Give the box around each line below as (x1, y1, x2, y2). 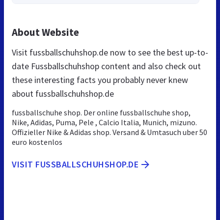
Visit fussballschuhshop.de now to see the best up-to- (12, 47, 208, 58)
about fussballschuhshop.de (12, 88, 114, 100)
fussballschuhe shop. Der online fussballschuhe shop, (12, 108, 191, 118)
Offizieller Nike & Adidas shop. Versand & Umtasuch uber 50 (12, 127, 207, 137)
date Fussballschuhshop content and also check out (12, 60, 201, 72)
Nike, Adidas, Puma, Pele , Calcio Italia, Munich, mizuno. (12, 117, 197, 128)
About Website (12, 26, 79, 39)
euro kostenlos (12, 137, 62, 147)
